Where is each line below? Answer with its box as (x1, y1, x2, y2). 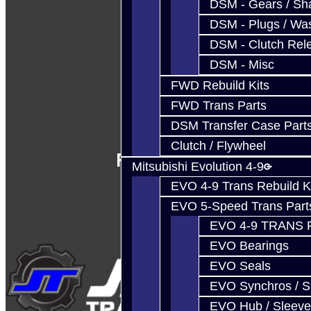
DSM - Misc (210, 58, 274, 72)
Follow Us (116, 149, 195, 172)
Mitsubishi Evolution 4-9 (132, 160, 264, 174)
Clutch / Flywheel (171, 139, 266, 153)
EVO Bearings (210, 239, 289, 253)
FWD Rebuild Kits (171, 78, 269, 92)
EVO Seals (210, 259, 271, 273)
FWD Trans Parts (171, 99, 267, 112)
